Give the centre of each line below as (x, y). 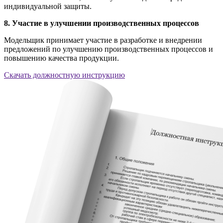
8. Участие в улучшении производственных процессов (102, 23)
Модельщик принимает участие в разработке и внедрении (103, 40)
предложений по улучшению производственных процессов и (109, 49)
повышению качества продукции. (61, 58)
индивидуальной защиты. (48, 6)
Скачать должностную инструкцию (64, 75)
